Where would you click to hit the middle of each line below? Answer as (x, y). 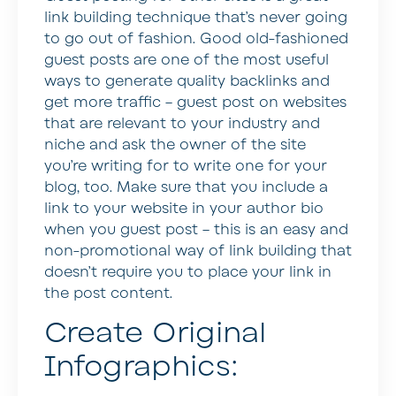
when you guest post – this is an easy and (196, 229)
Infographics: (141, 367)
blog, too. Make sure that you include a (186, 187)
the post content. (108, 293)
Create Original (155, 333)
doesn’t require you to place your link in (188, 272)
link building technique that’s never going (196, 17)
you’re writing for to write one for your (186, 166)
